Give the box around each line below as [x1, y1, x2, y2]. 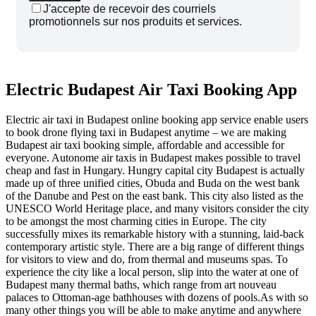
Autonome [51, 151, 102, 164]
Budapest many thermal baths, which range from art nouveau [6, 278, 276, 291]
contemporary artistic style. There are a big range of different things [6, 240, 304, 253]
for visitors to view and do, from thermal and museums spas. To [6, 253, 288, 265]
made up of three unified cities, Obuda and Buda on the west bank [6, 176, 300, 189]
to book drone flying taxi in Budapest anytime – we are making [6, 126, 286, 138]
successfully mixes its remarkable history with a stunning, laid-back [6, 227, 304, 240]
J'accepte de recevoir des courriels [43, 2, 216, 15]
